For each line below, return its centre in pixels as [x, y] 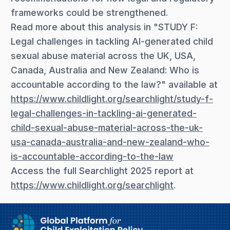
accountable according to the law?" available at [114, 84]
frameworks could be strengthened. [89, 12]
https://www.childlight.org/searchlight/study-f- [112, 99]
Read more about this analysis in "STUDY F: [104, 27]
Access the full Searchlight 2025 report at [102, 170]
